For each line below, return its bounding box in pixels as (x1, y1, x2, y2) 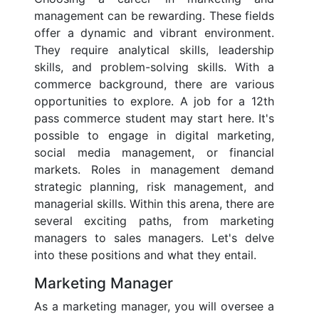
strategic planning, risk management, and (34, 179, 274, 194)
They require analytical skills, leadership (34, 43, 274, 58)
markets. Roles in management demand (34, 162, 274, 177)
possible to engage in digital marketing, (34, 128, 274, 143)
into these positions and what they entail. (34, 248, 256, 263)
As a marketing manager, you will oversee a (34, 299, 274, 314)
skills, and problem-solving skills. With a (34, 60, 274, 75)
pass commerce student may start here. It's (34, 111, 274, 126)
